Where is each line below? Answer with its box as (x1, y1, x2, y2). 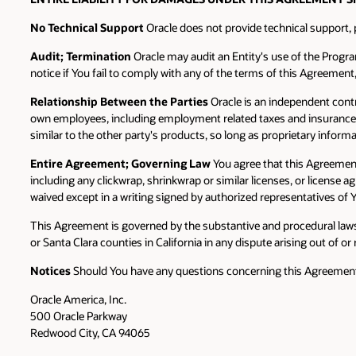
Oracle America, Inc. (30, 292, 126, 307)
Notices (30, 264, 71, 278)
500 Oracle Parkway (30, 309, 127, 323)
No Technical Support (30, 21, 144, 35)
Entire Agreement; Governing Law (30, 157, 211, 171)
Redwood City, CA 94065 (30, 326, 150, 340)
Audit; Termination (30, 49, 131, 64)
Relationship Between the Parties (30, 95, 208, 109)
